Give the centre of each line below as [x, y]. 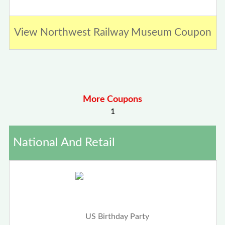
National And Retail [64, 142]
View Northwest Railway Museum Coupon [113, 33]
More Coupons [113, 99]
